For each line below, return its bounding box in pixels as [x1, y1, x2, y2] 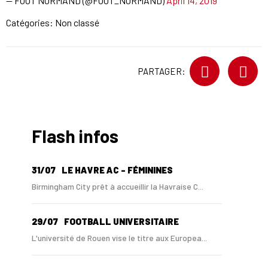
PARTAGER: [138, 66, 185, 77]
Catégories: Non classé [6, 17, 99, 28]
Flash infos [31, 125, 118, 147]
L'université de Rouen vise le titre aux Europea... [31, 233, 207, 243]
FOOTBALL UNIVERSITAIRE [63, 216, 179, 227]
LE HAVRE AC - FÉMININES [61, 165, 173, 175]
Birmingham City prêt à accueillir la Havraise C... [31, 181, 203, 191]
